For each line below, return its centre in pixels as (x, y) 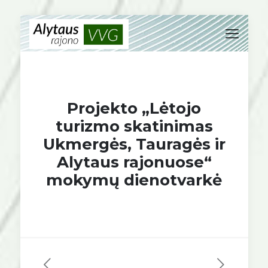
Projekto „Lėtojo (134, 108)
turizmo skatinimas (134, 126)
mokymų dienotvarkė (134, 180)
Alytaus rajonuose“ (134, 162)
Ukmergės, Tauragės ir (134, 144)
